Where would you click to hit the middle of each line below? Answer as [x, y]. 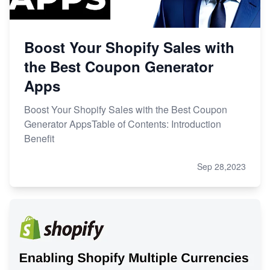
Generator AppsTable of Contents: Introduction [123, 124]
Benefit [39, 138]
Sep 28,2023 [221, 166]
